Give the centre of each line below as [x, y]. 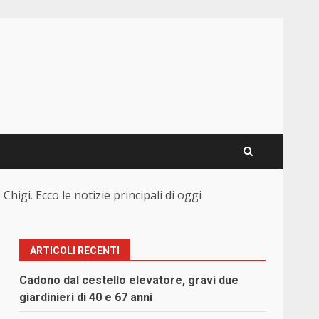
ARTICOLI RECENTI [75, 251]
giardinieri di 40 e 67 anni [86, 298]
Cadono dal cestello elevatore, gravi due [129, 281]
